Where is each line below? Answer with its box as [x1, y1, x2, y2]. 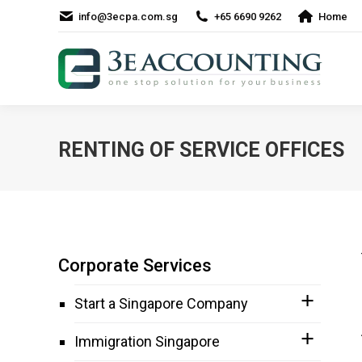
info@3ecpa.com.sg [78, 10, 178, 23]
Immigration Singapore [74, 333, 220, 350]
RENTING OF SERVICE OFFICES [58, 137, 344, 162]
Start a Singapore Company [74, 295, 248, 312]
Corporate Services [58, 255, 212, 276]
